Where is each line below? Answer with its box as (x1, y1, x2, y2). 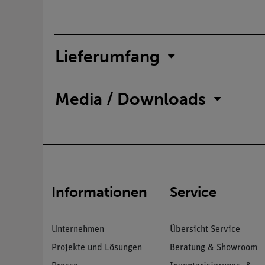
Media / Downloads (55, 89, 206, 109)
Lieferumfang (55, 46, 160, 66)
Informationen (51, 183, 147, 201)
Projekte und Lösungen (51, 243, 142, 253)
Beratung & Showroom (170, 243, 257, 253)
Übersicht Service (170, 225, 240, 235)
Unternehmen (51, 225, 104, 235)
